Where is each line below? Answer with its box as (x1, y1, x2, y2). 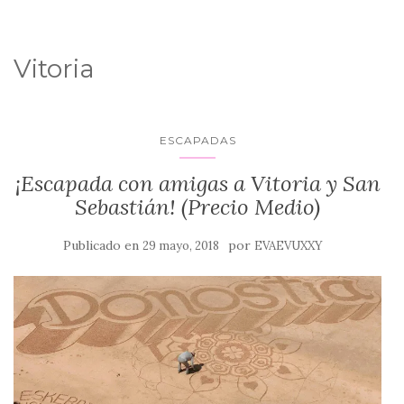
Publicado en (63, 237, 142, 253)
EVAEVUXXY (254, 238, 323, 253)
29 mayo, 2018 (142, 238, 219, 253)
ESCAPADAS (159, 133, 236, 147)
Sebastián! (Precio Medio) (75, 193, 320, 221)
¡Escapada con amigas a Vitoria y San (14, 170, 381, 197)
